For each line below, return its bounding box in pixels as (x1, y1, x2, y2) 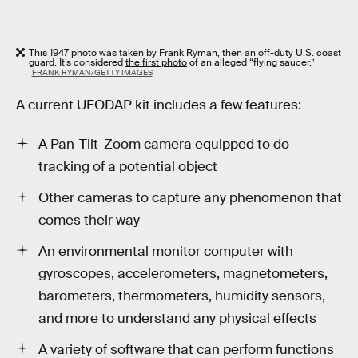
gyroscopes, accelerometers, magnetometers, (38, 265, 328, 283)
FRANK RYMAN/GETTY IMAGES (31, 67, 153, 78)
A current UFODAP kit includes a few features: (16, 96, 301, 113)
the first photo (125, 56, 187, 70)
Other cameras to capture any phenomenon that (38, 189, 342, 207)
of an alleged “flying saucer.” (187, 56, 315, 70)
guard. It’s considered (29, 56, 125, 70)
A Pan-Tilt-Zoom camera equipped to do (38, 136, 289, 153)
